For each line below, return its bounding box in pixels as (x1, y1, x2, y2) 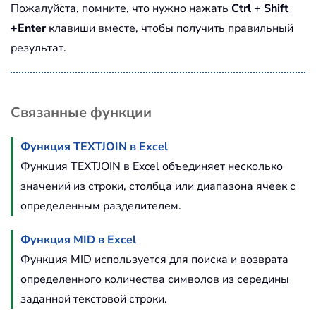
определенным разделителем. (20, 197, 181, 214)
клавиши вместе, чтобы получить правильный (46, 20, 293, 36)
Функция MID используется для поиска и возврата (20, 251, 288, 267)
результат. (11, 39, 66, 56)
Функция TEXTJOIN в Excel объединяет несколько (20, 158, 283, 174)
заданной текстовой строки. (20, 291, 167, 307)
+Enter (11, 20, 46, 36)
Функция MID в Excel (20, 231, 136, 248)
